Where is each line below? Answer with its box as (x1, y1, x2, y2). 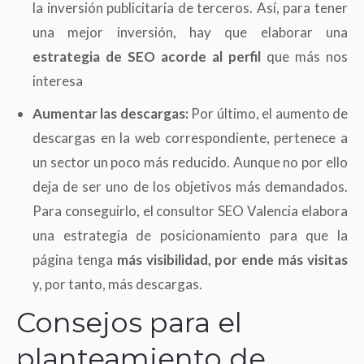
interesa (32, 72, 83, 90)
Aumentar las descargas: (32, 105, 192, 123)
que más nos (261, 48, 348, 66)
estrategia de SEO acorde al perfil (32, 48, 261, 66)
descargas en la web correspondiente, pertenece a (32, 129, 348, 147)
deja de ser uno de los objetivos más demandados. (32, 178, 348, 196)
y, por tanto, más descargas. (32, 275, 202, 293)
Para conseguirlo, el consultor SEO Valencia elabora (32, 202, 348, 220)
